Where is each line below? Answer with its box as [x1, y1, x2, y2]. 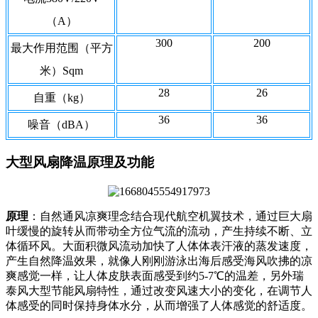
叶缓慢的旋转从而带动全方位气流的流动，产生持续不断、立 [6, 224, 312, 237]
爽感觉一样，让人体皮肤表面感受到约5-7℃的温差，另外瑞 [6, 269, 304, 282]
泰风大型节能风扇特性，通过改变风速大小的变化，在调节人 [6, 284, 312, 297]
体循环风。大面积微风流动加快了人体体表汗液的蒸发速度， [6, 239, 312, 252]
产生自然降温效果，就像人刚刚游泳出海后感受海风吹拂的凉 [6, 254, 312, 267]
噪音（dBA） [28, 119, 95, 131]
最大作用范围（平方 [10, 42, 113, 55]
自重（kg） [33, 92, 90, 104]
